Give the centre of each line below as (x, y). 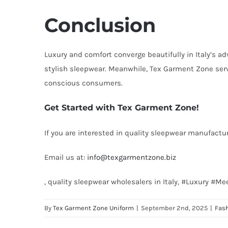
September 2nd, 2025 (174, 208)
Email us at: (66, 157)
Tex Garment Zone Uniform (93, 208)
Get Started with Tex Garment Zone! (122, 108)
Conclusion (100, 25)
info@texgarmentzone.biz (132, 157)
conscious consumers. (83, 83)
